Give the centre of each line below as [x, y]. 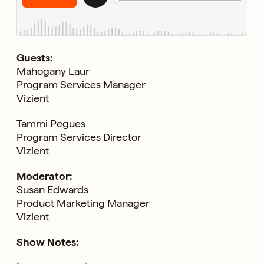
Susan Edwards [52, 189]
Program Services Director [79, 137]
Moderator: [44, 176]
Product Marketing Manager [83, 203]
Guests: [34, 57]
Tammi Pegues [51, 123]
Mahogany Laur [53, 71]
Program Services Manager [81, 84]
